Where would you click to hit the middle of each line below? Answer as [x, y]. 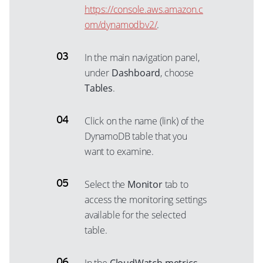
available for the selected [136, 215]
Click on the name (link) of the [144, 121]
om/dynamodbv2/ [121, 25]
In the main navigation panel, [142, 58]
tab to [175, 184]
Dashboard [136, 73]
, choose [177, 73]
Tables [99, 88]
